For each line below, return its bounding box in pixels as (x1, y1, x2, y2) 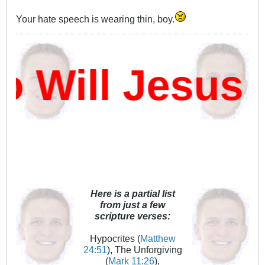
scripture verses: (95, 211, 170, 222)
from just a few (100, 199, 165, 211)
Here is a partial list (90, 188, 175, 199)
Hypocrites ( (89, 233, 140, 244)
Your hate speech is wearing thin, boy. (16, 14, 174, 25)
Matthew (140, 233, 176, 244)
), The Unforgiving (106, 244, 182, 256)
